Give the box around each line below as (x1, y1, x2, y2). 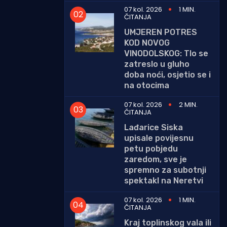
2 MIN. (179, 99, 198, 109)
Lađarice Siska (124, 122, 183, 132)
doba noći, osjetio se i (124, 69, 211, 80)
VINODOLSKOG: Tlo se (124, 48, 208, 58)
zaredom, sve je (124, 154, 187, 164)
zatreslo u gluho (124, 59, 190, 69)
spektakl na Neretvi (124, 175, 203, 185)
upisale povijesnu (124, 133, 194, 143)
